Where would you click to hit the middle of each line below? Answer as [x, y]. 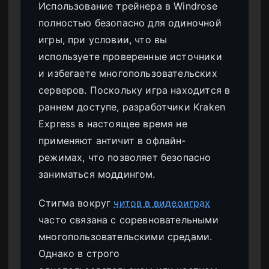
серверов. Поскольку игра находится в [134, 90]
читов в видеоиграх [162, 203]
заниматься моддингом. [97, 174]
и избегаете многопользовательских [128, 73]
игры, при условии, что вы [103, 39]
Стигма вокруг [76, 203]
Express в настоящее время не [113, 123]
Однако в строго [79, 253]
